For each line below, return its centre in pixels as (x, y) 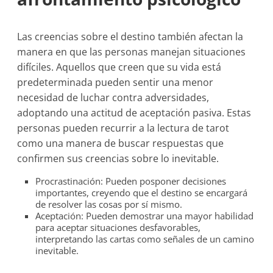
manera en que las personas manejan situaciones (132, 52)
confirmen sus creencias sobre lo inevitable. (118, 158)
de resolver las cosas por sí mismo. (109, 204)
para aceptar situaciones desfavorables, (118, 227)
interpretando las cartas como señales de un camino (145, 239)
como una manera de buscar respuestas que (121, 143)
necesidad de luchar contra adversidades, (113, 97)
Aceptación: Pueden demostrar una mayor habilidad (145, 216)
